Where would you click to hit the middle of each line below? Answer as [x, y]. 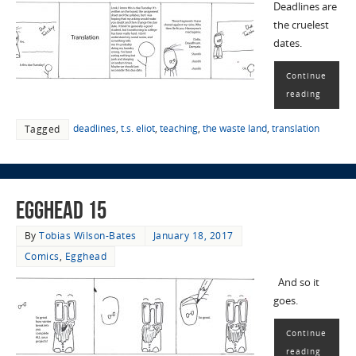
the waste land [234, 129]
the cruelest [301, 25]
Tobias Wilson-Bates [88, 236]
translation [295, 129]
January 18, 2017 [193, 236]
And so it [296, 283]
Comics [42, 257]
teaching [178, 129]
